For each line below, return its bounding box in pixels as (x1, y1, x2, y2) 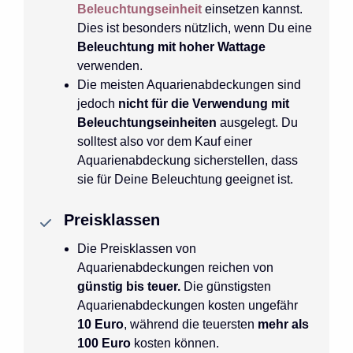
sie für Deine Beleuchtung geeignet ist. (77, 172, 293, 186)
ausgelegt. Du (217, 115, 298, 129)
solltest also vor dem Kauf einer (77, 134, 252, 148)
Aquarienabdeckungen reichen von (77, 260, 273, 274)
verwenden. (77, 58, 143, 72)
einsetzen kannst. (202, 2, 303, 16)
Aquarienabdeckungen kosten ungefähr (77, 298, 298, 312)
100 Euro (77, 336, 131, 350)
